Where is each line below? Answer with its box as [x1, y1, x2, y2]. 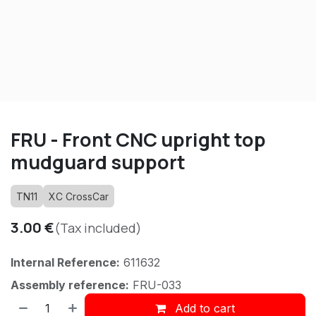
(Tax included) [54, 219, 142, 237]
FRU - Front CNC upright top [11, 126, 266, 153]
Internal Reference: [11, 255, 120, 270]
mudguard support [11, 149, 186, 176]
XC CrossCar [49, 190, 109, 203]
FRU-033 [133, 278, 181, 293]
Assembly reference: [11, 278, 129, 293]
